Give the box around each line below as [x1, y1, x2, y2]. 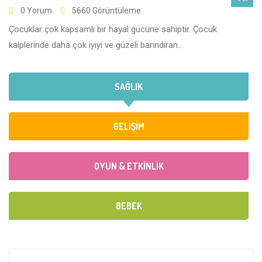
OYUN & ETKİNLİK [94, 160, 164, 173]
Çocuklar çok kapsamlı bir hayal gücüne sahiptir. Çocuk [9, 24, 217, 35]
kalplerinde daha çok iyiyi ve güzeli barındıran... [9, 40, 183, 51]
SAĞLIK [115, 81, 143, 93]
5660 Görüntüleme [72, 6, 141, 16]
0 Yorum [20, 6, 52, 16]
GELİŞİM [113, 120, 144, 133]
